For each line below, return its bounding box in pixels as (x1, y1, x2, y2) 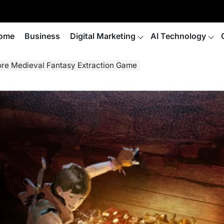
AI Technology (150, 31, 206, 41)
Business (24, 31, 60, 41)
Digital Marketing (70, 31, 135, 41)
